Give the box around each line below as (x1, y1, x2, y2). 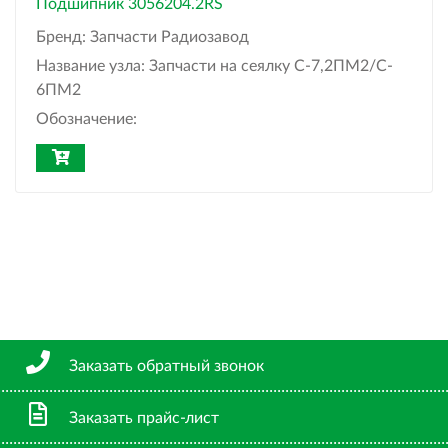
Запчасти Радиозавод (90, 29, 249, 46)
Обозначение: (36, 111, 137, 128)
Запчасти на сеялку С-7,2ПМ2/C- (149, 58, 393, 75)
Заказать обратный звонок (69, 358, 264, 375)
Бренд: (36, 29, 90, 46)
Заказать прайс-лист (69, 410, 219, 427)
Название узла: (36, 58, 149, 75)
